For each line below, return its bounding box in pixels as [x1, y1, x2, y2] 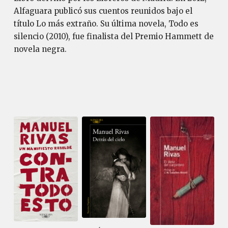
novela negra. [13, 44, 67, 54]
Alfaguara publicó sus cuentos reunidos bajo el [13, 6, 192, 16]
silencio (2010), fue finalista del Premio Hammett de [13, 32, 214, 41]
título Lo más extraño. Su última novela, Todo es [13, 19, 198, 28]
